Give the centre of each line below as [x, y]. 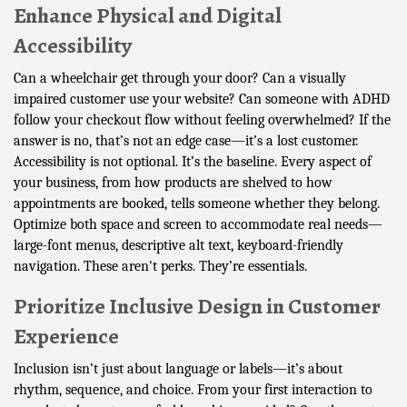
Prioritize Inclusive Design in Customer [197, 306]
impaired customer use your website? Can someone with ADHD [202, 99]
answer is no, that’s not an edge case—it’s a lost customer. [186, 140]
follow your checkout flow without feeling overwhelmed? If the [202, 119]
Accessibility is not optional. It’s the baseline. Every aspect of [193, 161]
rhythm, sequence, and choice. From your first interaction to [193, 389]
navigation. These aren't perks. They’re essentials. [160, 266]
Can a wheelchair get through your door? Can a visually [180, 78]
